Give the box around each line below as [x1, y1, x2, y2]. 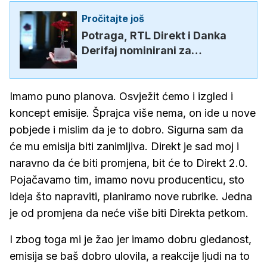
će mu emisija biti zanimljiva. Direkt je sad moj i [10, 140, 239, 153]
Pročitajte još [82, 13, 144, 24]
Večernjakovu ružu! [82, 59, 185, 72]
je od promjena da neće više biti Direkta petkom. [10, 207, 249, 219]
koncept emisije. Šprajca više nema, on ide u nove [10, 107, 256, 119]
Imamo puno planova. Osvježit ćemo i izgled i [10, 90, 233, 103]
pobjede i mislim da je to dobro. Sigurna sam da [10, 123, 243, 136]
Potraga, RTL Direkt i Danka [82, 29, 226, 42]
